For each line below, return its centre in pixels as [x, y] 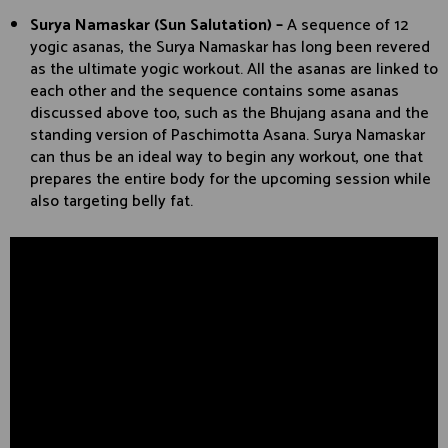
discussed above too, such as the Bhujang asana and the [229, 114]
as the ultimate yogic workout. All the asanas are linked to [234, 70]
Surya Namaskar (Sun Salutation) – [158, 26]
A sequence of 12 [347, 26]
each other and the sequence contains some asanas [214, 92]
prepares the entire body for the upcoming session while [230, 180]
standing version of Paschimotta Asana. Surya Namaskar [227, 136]
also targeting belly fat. [111, 202]
